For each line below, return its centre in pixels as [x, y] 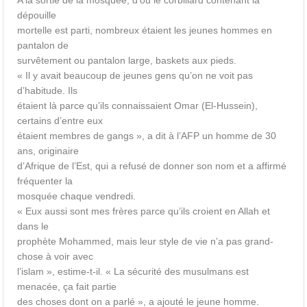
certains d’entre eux [60, 121]
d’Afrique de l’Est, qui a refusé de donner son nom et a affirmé [152, 166]
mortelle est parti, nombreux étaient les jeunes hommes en [145, 30]
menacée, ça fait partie [67, 286]
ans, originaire [48, 151]
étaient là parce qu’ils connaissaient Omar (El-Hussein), [138, 106]
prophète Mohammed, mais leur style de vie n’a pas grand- [146, 241]
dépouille [37, 15]
